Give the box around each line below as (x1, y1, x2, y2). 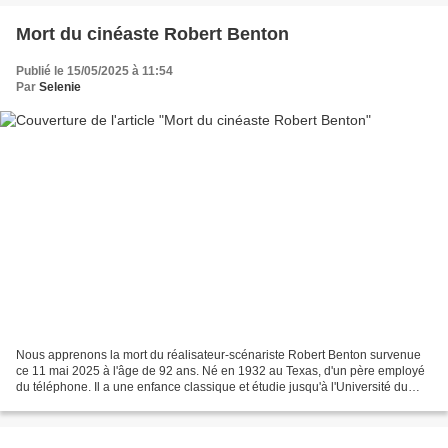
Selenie (39, 80, 81, 95)
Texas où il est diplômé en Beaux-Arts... (16, 395, 229, 410)
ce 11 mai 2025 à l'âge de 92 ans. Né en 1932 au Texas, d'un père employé (16, 363, 425, 378)
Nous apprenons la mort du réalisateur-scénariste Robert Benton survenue (16, 347, 421, 362)
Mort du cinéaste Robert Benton (16, 24, 289, 45)
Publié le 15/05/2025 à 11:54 (16, 64, 173, 79)
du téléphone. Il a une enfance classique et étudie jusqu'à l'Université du (16, 379, 408, 394)
